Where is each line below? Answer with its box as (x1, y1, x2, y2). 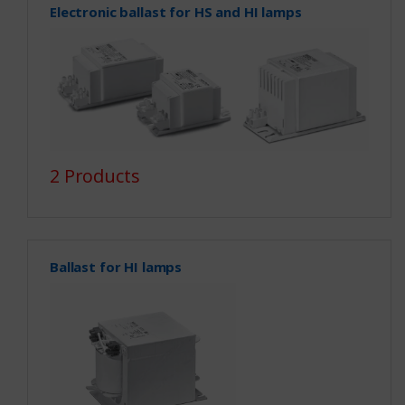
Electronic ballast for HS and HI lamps (49, 3, 302, 22)
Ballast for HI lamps (49, 258, 183, 277)
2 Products (49, 164, 140, 188)
